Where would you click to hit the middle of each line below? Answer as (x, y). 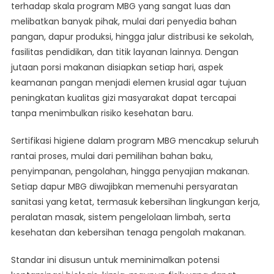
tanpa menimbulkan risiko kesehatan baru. (102, 113)
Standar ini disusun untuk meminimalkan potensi (115, 260)
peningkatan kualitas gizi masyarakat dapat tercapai (123, 98)
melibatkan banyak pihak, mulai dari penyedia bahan (124, 22)
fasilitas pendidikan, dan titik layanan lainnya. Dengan (124, 52)
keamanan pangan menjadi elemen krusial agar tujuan (128, 83)
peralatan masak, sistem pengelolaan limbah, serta (120, 217)
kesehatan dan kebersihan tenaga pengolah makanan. (128, 233)
